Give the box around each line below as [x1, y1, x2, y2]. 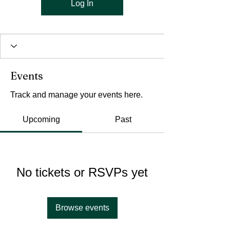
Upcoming [22, 114, 60, 124]
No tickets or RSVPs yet [16, 165, 148, 179]
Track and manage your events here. [10, 90, 143, 99]
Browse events [55, 203, 109, 212]
